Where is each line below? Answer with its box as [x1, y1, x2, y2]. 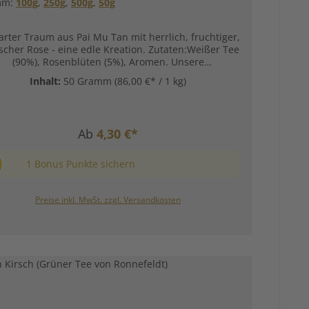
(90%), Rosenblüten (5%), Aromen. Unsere [12, 55, 204, 69]
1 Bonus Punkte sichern [26, 157, 135, 171]
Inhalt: [30, 74, 63, 88]
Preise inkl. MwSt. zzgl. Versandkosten [35, 194, 181, 206]
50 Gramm [63, 74, 114, 88]
